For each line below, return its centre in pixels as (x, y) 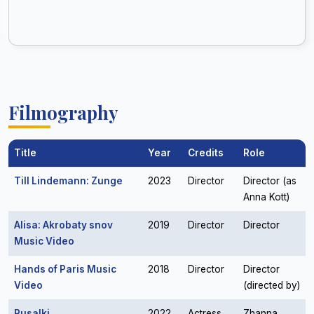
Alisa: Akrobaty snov (63, 225)
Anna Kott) (266, 197)
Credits (206, 153)
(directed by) (272, 285)
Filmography (63, 112)
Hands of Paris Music (65, 269)
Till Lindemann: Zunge (68, 181)
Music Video (44, 241)
